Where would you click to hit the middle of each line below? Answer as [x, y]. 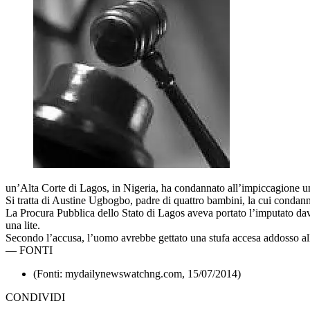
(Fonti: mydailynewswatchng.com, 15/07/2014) [137, 273]
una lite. [23, 225]
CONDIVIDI [35, 297]
